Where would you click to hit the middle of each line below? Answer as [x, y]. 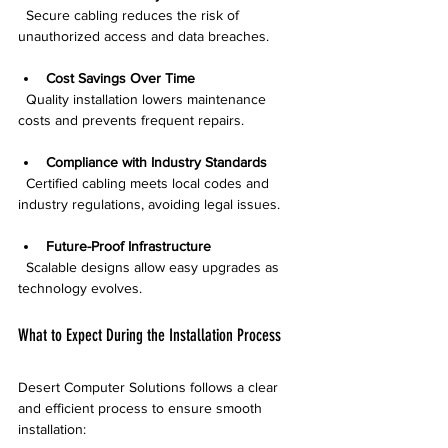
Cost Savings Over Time [120, 77]
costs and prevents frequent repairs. [131, 119]
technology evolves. [80, 287]
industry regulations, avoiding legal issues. [149, 203]
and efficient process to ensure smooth [142, 407]
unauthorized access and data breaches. [143, 35]
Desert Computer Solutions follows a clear [150, 386]
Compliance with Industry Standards [156, 161]
